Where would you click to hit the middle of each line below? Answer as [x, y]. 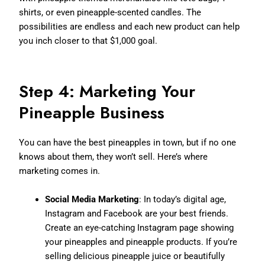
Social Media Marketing [92, 199]
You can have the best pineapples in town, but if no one [128, 142]
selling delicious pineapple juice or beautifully [135, 256]
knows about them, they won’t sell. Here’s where [114, 156]
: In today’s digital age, [183, 199]
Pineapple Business [92, 112]
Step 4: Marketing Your [107, 91]
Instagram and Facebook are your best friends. [137, 213]
